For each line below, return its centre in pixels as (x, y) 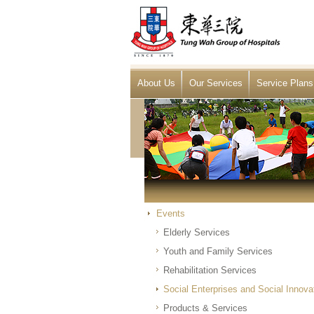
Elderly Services (197, 232)
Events (171, 213)
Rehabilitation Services (210, 270)
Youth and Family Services (218, 251)
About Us (156, 83)
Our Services (216, 83)
